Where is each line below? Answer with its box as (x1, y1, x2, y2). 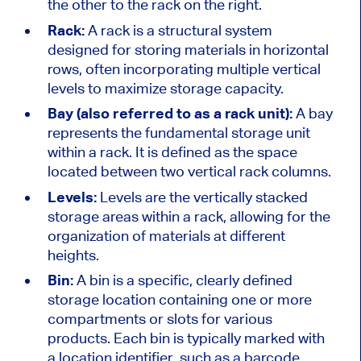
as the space (210, 143, 297, 161)
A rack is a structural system (84, 21, 272, 39)
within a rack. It (47, 143, 147, 161)
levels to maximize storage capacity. (47, 79, 284, 97)
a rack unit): (210, 105, 293, 122)
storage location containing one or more (47, 291, 312, 309)
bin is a (89, 272, 135, 289)
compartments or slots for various (47, 310, 272, 328)
